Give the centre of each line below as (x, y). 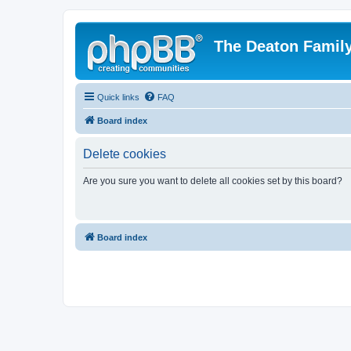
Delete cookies (125, 154)
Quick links (118, 97)
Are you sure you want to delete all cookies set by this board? (213, 181)
